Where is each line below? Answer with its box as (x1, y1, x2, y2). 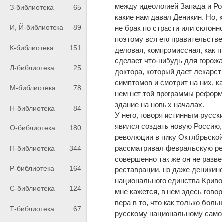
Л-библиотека (10, 63, 54, 72)
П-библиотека (10, 144, 55, 153)
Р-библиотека (10, 164, 54, 172)
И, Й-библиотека (10, 23, 63, 32)
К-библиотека (10, 43, 54, 52)
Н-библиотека (10, 104, 55, 112)
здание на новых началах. (115, 100, 205, 109)
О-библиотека (10, 124, 55, 132)
